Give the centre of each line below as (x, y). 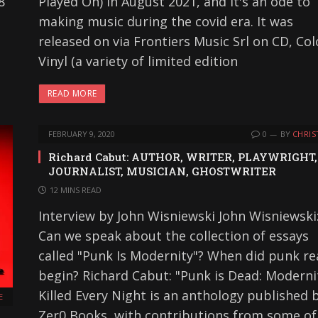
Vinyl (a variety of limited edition (138, 61)
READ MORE (72, 93)
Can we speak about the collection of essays (174, 235)
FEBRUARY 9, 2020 (82, 133)
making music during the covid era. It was (166, 21)
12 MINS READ (76, 190)
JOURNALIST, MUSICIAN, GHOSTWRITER (162, 171)
